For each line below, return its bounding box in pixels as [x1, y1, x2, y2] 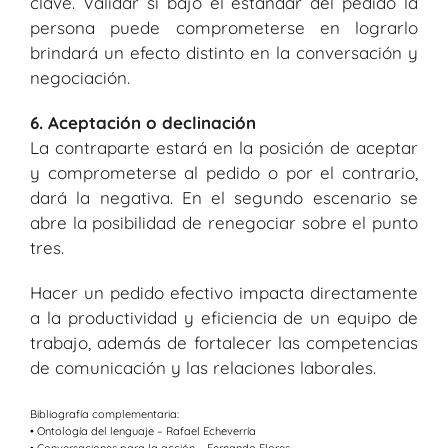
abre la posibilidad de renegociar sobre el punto [30, 212, 418, 234]
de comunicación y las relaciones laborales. [30, 357, 376, 379]
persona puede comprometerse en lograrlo [30, 17, 418, 39]
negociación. [30, 67, 130, 89]
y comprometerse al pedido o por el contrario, [30, 162, 418, 184]
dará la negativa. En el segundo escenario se [30, 187, 418, 209]
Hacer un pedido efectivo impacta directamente [30, 282, 418, 304]
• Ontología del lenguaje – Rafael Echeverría [30, 423, 256, 438]
